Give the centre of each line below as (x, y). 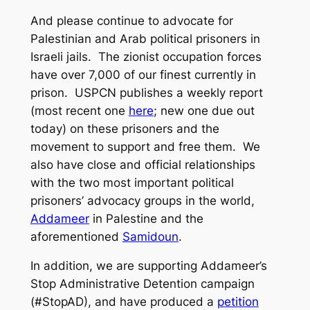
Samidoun (150, 236)
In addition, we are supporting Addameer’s (148, 266)
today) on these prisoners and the (125, 128)
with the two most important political (132, 182)
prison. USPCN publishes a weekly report (146, 92)
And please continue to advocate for (131, 20)
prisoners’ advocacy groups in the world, (142, 200)
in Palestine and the (146, 218)
